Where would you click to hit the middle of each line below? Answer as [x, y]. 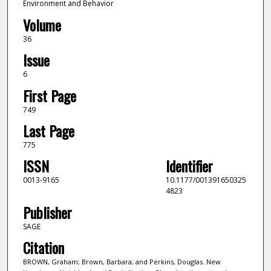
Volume [42, 24]
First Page [49, 95]
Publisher [47, 212]
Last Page [48, 131]
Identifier [189, 166]
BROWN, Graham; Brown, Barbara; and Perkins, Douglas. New [122, 262]
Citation [43, 248]
